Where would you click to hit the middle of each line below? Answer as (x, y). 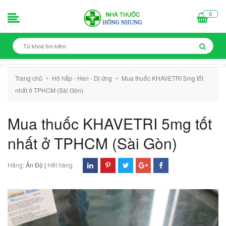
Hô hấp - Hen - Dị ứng (82, 78)
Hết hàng (60, 165)
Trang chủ (29, 78)
